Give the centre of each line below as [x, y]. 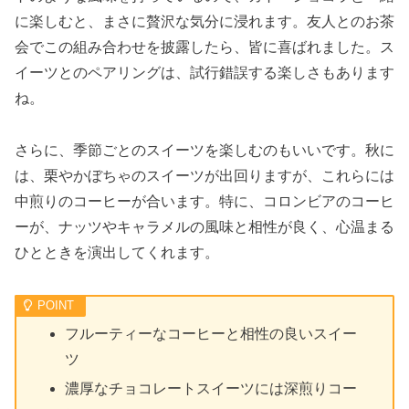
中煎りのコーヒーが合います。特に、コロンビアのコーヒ [204, 202]
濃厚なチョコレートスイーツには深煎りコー [211, 388]
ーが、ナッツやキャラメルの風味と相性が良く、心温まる [204, 227]
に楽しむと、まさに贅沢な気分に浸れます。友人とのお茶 [204, 22]
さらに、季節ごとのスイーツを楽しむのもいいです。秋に [204, 151]
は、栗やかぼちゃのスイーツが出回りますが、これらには [204, 176]
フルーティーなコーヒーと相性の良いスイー [211, 334]
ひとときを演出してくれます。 [117, 253]
